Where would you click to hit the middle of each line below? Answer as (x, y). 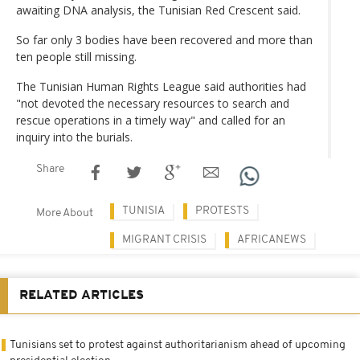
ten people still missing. (78, 56)
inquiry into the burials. (74, 137)
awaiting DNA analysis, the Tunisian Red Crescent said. (158, 10)
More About (65, 213)
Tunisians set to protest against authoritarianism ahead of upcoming (178, 345)
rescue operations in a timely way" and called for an (151, 120)
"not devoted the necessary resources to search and (153, 103)
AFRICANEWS (272, 239)
